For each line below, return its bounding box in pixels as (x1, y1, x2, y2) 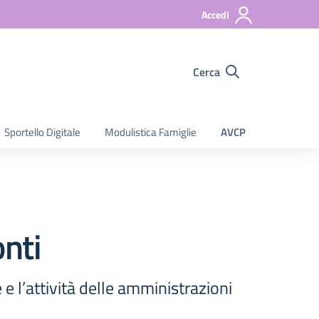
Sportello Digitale (4, 124, 80, 140)
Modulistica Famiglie (105, 124, 197, 140)
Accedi (202, 7, 229, 22)
